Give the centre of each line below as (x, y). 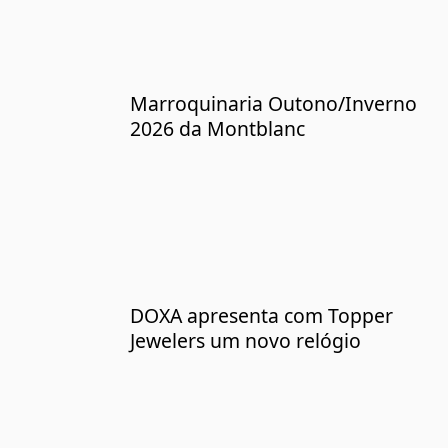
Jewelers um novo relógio (245, 340)
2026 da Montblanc (217, 129)
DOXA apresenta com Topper (261, 315)
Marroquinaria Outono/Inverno (273, 104)
